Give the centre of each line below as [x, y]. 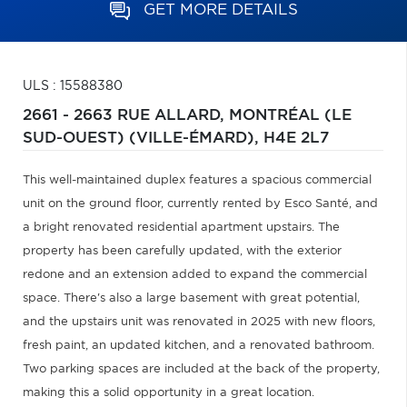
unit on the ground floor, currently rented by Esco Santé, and [200, 204]
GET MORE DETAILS [220, 10]
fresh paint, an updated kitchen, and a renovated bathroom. [199, 346]
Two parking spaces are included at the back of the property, [201, 369]
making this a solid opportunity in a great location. [169, 393]
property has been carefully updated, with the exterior [182, 251]
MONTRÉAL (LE [290, 115]
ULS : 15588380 [73, 86]
